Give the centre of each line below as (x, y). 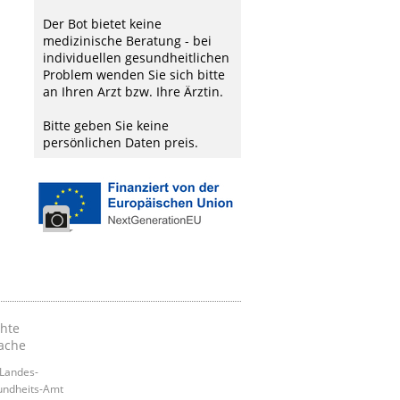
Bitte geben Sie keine (106, 125)
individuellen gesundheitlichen (136, 58)
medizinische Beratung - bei (127, 41)
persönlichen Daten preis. (121, 142)
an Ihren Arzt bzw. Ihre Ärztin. (133, 92)
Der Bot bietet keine (102, 24)
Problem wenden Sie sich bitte (134, 75)
